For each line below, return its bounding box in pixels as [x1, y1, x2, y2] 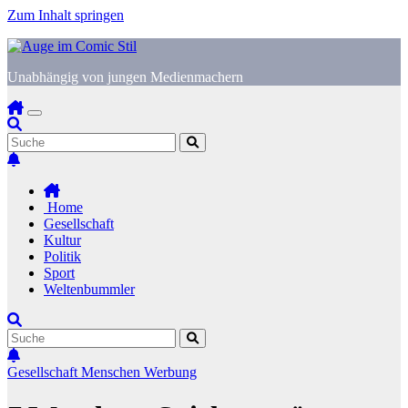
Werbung [144, 364, 197, 380]
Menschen [81, 364, 144, 380]
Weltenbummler [44, 281, 135, 297]
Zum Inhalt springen [7, 7, 124, 23]
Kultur [44, 232, 81, 248]
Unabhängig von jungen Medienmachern [7, 69, 243, 85]
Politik [44, 249, 81, 264]
